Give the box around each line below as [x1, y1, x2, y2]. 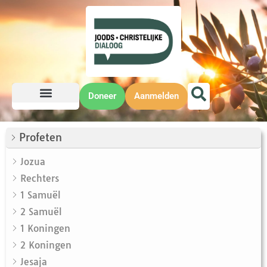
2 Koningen [20, 239, 72, 252]
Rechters [20, 172, 59, 185]
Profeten [19, 131, 62, 145]
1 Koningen [20, 222, 70, 235]
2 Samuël [20, 206, 62, 218]
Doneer [88, 91, 116, 102]
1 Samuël [20, 189, 61, 201]
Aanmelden [134, 91, 179, 102]
